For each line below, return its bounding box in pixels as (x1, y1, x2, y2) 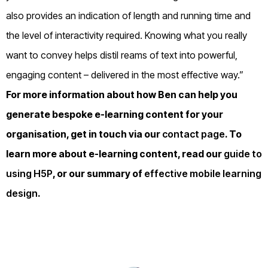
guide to (224, 147, 262, 160)
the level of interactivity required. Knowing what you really (6, 29, 247, 41)
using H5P (6, 167, 53, 179)
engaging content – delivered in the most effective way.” (6, 68, 243, 81)
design (6, 187, 38, 199)
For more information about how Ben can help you (6, 88, 237, 100)
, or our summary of (53, 167, 144, 179)
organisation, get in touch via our (6, 127, 162, 140)
